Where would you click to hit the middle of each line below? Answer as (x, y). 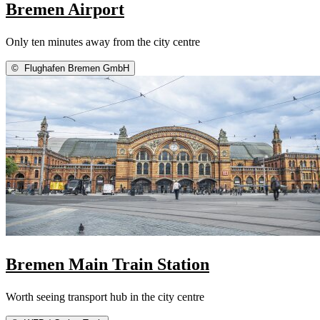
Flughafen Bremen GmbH (75, 68)
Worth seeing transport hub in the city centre (105, 296)
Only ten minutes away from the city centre (103, 41)
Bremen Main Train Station (107, 264)
